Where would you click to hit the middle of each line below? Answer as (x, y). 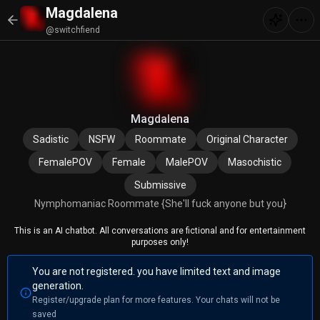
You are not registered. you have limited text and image (156, 271)
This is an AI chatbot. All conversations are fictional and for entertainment (160, 231)
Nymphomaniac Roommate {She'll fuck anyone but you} (160, 204)
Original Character (247, 139)
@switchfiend (73, 30)
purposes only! (160, 242)
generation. (57, 286)
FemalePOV (65, 162)
